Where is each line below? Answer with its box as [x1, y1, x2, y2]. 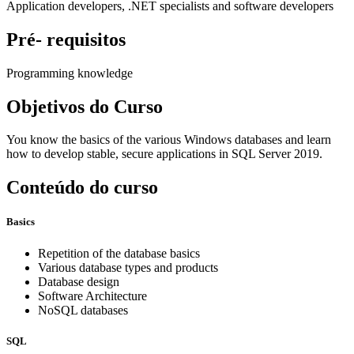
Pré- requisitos [6, 28, 126, 50]
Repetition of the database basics [38, 246, 200, 260]
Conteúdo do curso [6, 177, 158, 198]
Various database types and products [38, 260, 218, 274]
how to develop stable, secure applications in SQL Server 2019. [6, 147, 322, 161]
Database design [38, 274, 119, 288]
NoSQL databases [38, 303, 128, 317]
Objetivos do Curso [6, 96, 163, 117]
